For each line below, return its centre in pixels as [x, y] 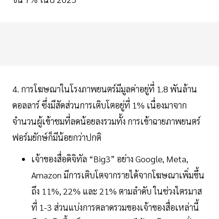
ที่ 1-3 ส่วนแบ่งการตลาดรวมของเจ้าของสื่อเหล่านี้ [115, 207]
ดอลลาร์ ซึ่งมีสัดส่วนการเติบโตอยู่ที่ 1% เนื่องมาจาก [99, 105]
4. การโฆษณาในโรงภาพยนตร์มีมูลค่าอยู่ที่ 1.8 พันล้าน [105, 88]
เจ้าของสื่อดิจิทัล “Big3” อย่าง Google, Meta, [110, 158]
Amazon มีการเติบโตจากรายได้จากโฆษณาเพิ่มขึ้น [118, 175]
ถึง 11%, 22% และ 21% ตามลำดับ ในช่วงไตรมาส [117, 191]
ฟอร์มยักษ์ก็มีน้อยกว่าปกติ [57, 137]
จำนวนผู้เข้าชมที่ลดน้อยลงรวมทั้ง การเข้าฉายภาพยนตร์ [106, 121]
